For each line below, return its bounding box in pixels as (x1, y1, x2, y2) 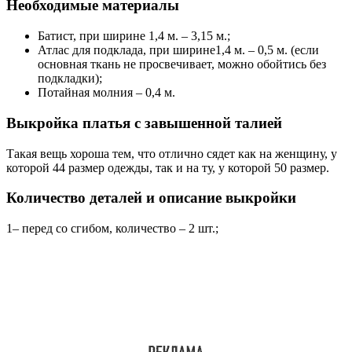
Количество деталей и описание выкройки (6, 189, 296, 207)
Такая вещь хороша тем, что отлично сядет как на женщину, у (6, 146, 337, 160)
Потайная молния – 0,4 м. (38, 86, 175, 100)
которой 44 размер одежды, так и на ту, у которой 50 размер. (6, 160, 329, 174)
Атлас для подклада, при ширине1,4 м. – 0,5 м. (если (38, 43, 319, 57)
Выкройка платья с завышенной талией (6, 114, 282, 131)
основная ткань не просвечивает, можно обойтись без (38, 57, 326, 71)
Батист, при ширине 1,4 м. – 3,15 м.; (38, 29, 230, 43)
